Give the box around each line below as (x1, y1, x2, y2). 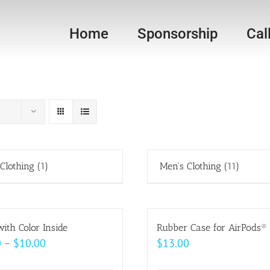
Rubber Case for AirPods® (157, 222, 267, 233)
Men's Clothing (160, 160, 224, 172)
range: (45, 252, 74, 266)
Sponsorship (137, 25, 218, 42)
